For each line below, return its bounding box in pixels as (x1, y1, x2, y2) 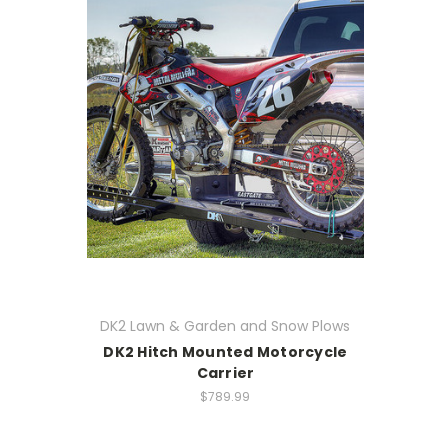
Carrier (196, 362, 255, 383)
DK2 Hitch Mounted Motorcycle (103, 341, 348, 362)
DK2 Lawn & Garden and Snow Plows (100, 315, 351, 336)
